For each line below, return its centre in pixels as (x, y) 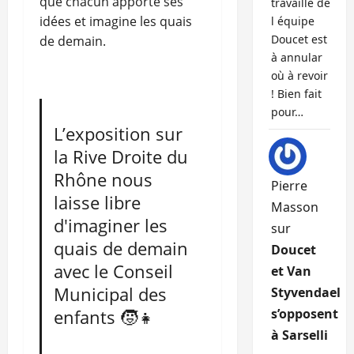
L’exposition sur (119, 134)
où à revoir (299, 76)
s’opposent (304, 314)
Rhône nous (104, 179)
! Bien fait (296, 94)
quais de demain (121, 248)
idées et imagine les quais (116, 22)
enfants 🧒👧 (105, 317)
